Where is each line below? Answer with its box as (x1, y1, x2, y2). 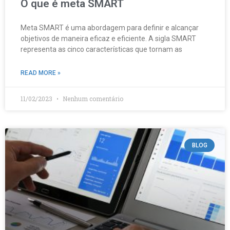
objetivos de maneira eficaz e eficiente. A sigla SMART (21, 34, 196, 43)
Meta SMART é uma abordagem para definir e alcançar (21, 24, 199, 32)
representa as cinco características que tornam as (21, 45, 182, 54)
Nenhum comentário (61, 94, 123, 103)
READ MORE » (21, 69, 61, 77)
